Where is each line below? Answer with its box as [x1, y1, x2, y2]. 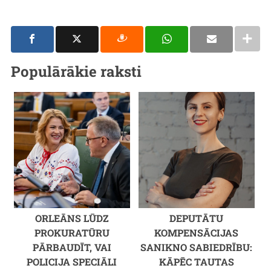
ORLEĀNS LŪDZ [34, 211, 109, 224]
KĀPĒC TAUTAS [158, 255, 234, 268]
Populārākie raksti [10, 61, 142, 81]
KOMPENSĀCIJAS [154, 226, 239, 239]
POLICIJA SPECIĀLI [27, 255, 117, 268]
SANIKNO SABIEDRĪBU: [140, 240, 253, 253]
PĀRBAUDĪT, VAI [32, 240, 111, 253]
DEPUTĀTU [169, 211, 224, 224]
